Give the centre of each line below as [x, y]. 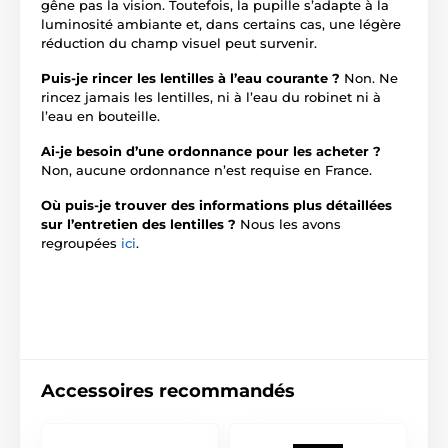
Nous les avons [290, 223]
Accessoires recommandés [168, 390]
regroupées [81, 242]
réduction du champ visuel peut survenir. [179, 42]
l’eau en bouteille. [100, 115]
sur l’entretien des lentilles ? [140, 223]
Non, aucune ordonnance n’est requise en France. [206, 169]
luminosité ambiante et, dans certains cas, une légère [221, 23]
